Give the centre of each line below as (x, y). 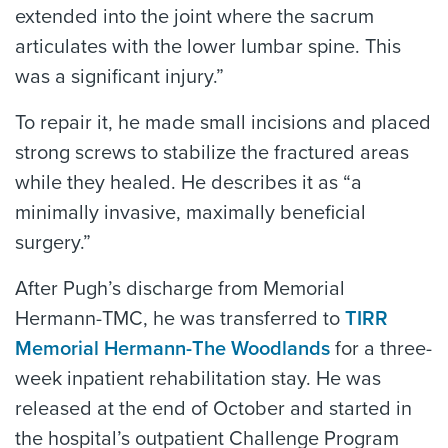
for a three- (381, 349)
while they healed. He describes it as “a (188, 183)
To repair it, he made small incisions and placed (223, 123)
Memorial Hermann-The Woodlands (172, 349)
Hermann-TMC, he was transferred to (180, 319)
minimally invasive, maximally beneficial (190, 213)
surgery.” (53, 243)
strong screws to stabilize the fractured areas (212, 153)
